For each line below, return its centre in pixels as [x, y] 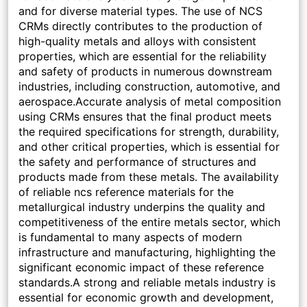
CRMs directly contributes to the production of [140, 26]
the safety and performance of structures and [137, 162]
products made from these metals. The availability [149, 177]
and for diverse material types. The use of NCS [140, 11]
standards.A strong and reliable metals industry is [147, 283]
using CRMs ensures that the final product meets [145, 117]
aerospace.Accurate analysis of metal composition [150, 102]
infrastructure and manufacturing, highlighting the [147, 253]
